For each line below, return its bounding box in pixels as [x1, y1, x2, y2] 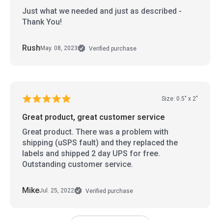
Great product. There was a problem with [22, 127, 168, 137]
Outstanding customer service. [22, 159, 133, 169]
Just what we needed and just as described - [22, 6, 182, 16]
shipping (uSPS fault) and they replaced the [22, 137, 178, 147]
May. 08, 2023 [40, 45, 78, 52]
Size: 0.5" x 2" [162, 95, 198, 103]
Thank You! [22, 17, 62, 27]
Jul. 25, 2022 [39, 187, 74, 194]
